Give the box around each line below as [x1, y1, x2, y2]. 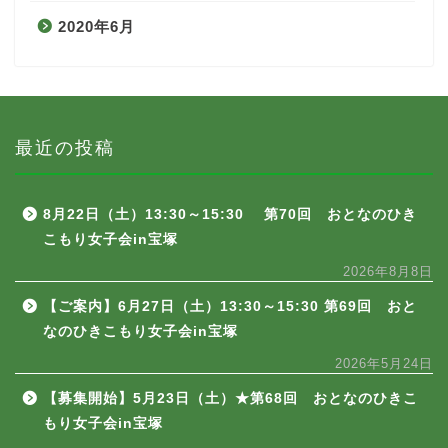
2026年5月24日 [335, 355, 433, 371]
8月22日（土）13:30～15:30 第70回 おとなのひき [43, 206, 417, 222]
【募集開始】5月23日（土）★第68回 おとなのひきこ [43, 390, 418, 406]
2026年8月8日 [343, 263, 433, 279]
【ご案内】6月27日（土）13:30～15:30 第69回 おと [43, 298, 417, 314]
